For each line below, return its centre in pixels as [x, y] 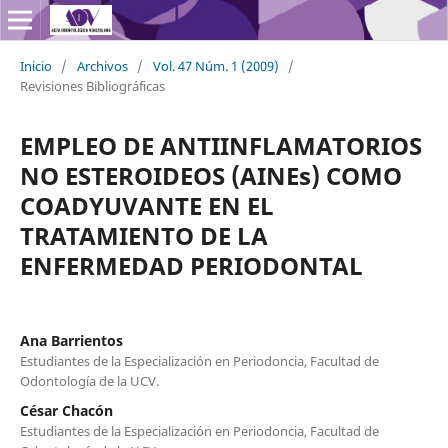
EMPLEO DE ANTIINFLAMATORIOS [220, 145]
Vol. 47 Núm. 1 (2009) [215, 65]
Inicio [35, 65]
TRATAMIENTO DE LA [143, 235]
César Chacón [66, 410]
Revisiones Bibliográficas [92, 85]
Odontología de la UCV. [89, 380]
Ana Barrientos [71, 340]
